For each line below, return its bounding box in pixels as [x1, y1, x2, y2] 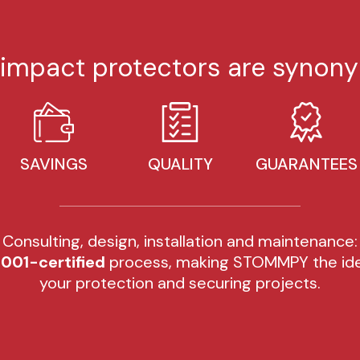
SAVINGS [20, 153, 88, 174]
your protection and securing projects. [39, 272, 321, 293]
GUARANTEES [255, 153, 358, 174]
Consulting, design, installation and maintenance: [2, 230, 358, 252]
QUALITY [147, 153, 213, 174]
